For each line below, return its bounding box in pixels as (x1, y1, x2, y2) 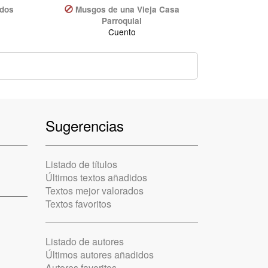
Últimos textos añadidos (45, 170, 147, 185)
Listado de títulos (45, 157, 117, 172)
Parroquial (102, 14, 142, 26)
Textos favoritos (45, 197, 111, 211)
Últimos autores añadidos (45, 248, 154, 262)
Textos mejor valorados (45, 184, 144, 198)
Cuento (108, 25, 136, 38)
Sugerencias (45, 115, 124, 136)
